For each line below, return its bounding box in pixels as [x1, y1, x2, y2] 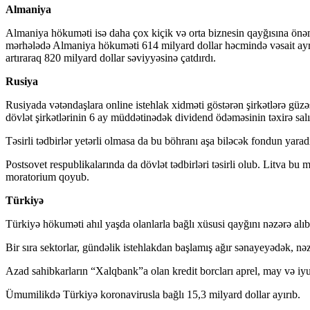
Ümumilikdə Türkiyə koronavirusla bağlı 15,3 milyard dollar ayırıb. [6, 288, 300, 300]
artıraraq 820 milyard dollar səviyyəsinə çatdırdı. [6, 51, 216, 64]
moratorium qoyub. [6, 170, 89, 183]
